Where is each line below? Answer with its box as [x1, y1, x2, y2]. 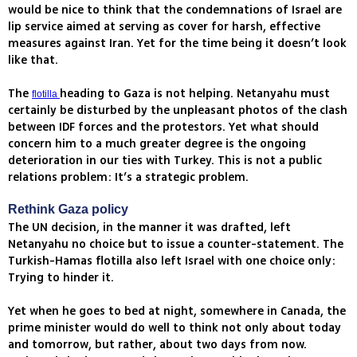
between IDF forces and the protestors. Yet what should [8, 119, 319, 136]
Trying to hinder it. [8, 269, 114, 287]
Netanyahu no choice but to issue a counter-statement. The [8, 236, 343, 253]
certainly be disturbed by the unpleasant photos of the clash [8, 102, 347, 120]
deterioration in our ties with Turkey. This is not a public [8, 152, 322, 170]
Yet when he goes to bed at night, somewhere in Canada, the [8, 303, 346, 320]
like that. [8, 52, 58, 69]
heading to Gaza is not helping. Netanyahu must [60, 85, 330, 103]
